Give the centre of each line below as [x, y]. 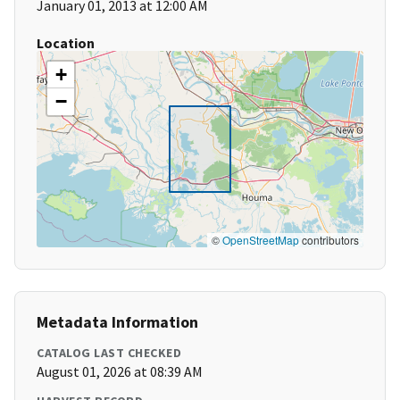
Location [66, 43]
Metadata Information [117, 322]
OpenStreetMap [261, 240]
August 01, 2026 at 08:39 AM [120, 372]
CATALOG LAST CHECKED [109, 353]
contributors [329, 240]
